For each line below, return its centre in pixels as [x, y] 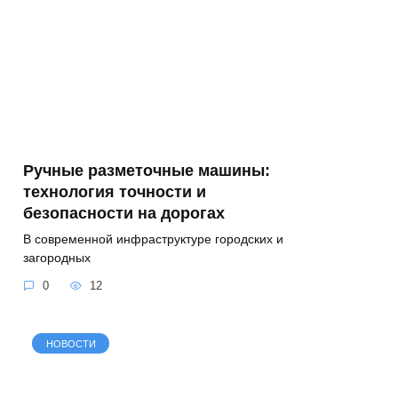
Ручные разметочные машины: [147, 170]
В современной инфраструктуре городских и [153, 239]
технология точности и [115, 191]
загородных [57, 257]
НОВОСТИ [71, 343]
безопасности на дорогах [124, 213]
